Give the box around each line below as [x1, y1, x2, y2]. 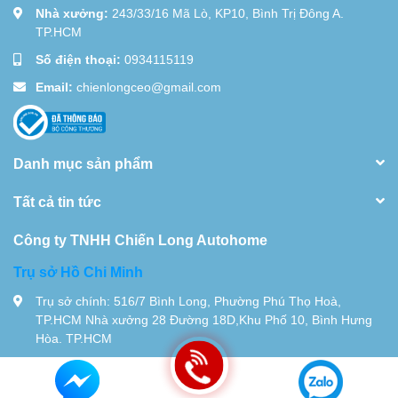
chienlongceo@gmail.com [76, 78, 221, 94]
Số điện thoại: [36, 51, 124, 67]
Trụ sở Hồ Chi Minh [13, 262, 143, 280]
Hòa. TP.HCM [36, 330, 112, 346]
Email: [36, 78, 76, 94]
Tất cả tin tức [13, 192, 101, 210]
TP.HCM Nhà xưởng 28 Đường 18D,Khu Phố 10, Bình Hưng [36, 311, 372, 327]
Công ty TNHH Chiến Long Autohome [13, 230, 267, 248]
